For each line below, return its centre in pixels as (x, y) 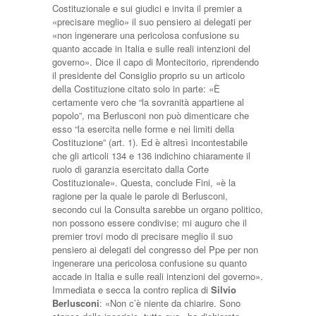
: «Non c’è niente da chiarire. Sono (170, 303)
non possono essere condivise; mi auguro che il (150, 223)
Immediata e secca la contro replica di (132, 290)
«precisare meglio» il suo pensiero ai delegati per (152, 22)
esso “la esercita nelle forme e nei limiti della (143, 129)
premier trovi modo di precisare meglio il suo (142, 236)
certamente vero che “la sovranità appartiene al (148, 102)
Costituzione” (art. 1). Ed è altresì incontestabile (150, 142)
